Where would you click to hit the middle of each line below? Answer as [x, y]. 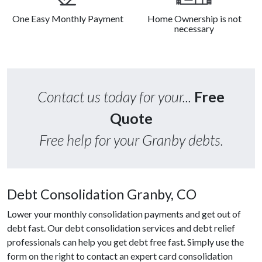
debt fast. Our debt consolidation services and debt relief [121, 228]
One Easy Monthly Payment [68, 19]
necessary [194, 29]
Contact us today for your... [116, 97]
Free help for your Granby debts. [131, 140]
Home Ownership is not [194, 19]
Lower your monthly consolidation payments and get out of [124, 214]
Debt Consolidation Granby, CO [102, 194]
